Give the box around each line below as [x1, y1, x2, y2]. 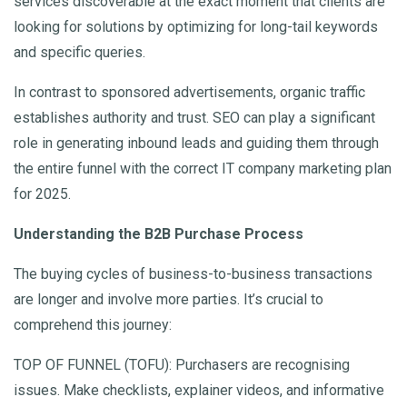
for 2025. [14, 185, 71, 203]
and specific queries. [14, 44, 145, 62]
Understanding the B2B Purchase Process [14, 225, 303, 243]
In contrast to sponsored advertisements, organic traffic [14, 84, 365, 102]
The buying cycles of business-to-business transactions [14, 265, 372, 283]
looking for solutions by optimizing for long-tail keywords [14, 18, 378, 36]
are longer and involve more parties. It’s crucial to [14, 291, 323, 309]
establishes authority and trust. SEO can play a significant [14, 109, 375, 127]
